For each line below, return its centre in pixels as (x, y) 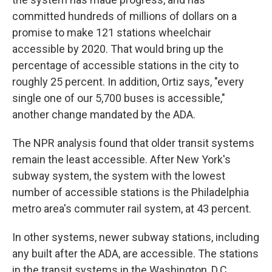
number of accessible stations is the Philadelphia (131, 192)
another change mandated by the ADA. (104, 115)
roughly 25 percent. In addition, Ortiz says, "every (128, 82)
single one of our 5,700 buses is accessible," (119, 98)
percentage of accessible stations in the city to (125, 66)
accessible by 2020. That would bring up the (118, 49)
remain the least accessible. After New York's (121, 160)
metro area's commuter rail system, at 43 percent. (132, 209)
